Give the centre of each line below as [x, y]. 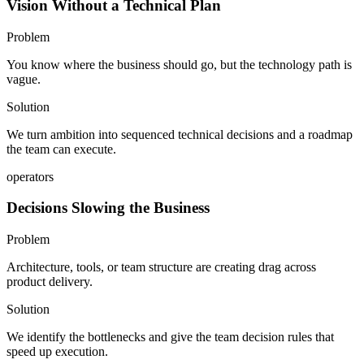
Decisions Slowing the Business [108, 208]
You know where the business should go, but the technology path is [179, 64]
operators [30, 176]
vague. [24, 79]
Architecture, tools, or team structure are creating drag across [161, 267]
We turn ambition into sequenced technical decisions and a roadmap [180, 134]
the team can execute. [61, 149]
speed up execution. [57, 352]
